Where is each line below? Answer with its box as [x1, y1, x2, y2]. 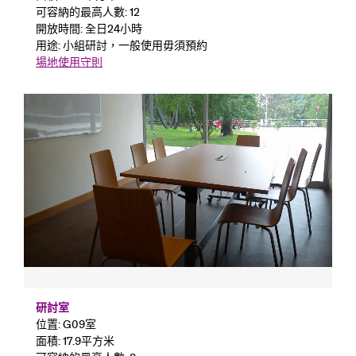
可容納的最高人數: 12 [36, 4, 140, 19]
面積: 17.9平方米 [36, 334, 114, 349]
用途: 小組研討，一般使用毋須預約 [36, 37, 207, 52]
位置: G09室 [36, 317, 96, 332]
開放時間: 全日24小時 [36, 21, 142, 36]
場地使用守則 [36, 54, 103, 69]
